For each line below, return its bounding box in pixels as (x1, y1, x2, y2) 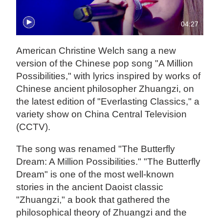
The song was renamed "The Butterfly (16, 144, 175, 154)
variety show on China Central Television (16, 109, 187, 120)
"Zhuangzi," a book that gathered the (16, 195, 171, 205)
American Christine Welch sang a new (16, 45, 176, 56)
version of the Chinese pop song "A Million (16, 58, 194, 69)
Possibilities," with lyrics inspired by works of (16, 71, 201, 82)
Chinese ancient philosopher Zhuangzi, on (16, 84, 195, 94)
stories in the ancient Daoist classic (16, 182, 164, 193)
